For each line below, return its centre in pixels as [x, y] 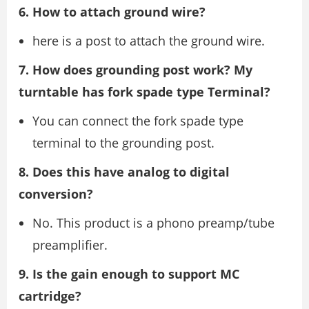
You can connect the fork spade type [138, 120]
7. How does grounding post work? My [136, 69]
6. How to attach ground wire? [112, 11]
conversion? [56, 193]
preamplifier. [70, 245]
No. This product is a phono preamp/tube [153, 222]
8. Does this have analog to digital [124, 171]
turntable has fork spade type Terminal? [144, 91]
